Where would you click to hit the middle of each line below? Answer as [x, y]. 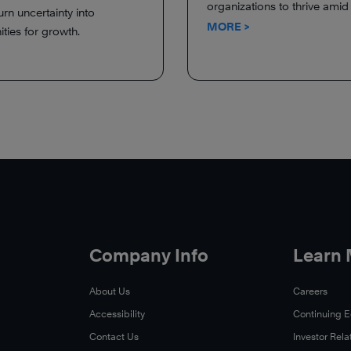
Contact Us [114, 337]
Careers [311, 291]
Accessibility [117, 314]
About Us [109, 291]
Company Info [148, 255]
